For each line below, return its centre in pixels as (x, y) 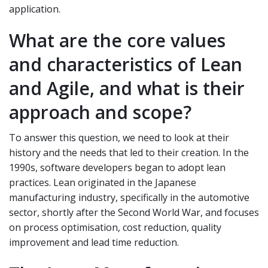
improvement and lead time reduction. (94, 242)
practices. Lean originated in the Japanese (103, 182)
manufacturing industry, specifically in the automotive (129, 197)
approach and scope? (100, 112)
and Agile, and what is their (127, 88)
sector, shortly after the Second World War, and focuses (134, 212)
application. (35, 9)
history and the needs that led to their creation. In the (129, 152)
